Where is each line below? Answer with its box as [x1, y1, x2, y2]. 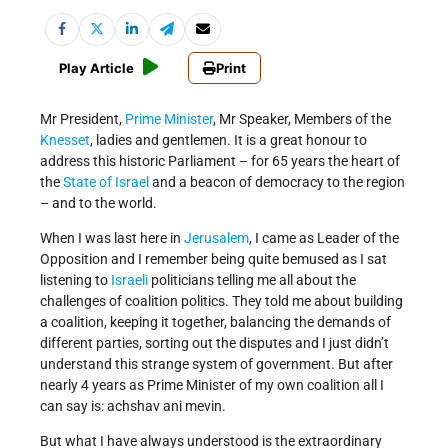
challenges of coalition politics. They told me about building [40, 293, 403, 310]
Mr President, [40, 111, 125, 128]
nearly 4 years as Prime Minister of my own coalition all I [40, 377, 384, 394]
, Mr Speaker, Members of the [213, 111, 391, 128]
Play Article [59, 60, 134, 77]
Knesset [40, 132, 90, 149]
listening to [40, 272, 111, 289]
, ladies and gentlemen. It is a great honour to [90, 132, 367, 149]
